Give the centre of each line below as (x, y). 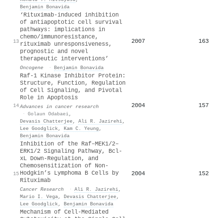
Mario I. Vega (39, 196)
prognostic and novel (54, 51)
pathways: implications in (63, 29)
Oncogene (32, 67)
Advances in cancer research (59, 106)
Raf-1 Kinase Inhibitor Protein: (73, 76)
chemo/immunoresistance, (59, 37)
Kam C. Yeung (81, 128)
